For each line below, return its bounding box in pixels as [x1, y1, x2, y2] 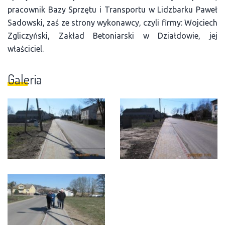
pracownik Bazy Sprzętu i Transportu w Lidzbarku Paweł [8, 5, 217, 14]
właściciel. [8, 44, 44, 53]
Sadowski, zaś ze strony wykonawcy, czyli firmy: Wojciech [8, 18, 217, 27]
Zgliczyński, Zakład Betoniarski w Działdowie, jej [8, 31, 217, 40]
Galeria [8, 70, 42, 87]
